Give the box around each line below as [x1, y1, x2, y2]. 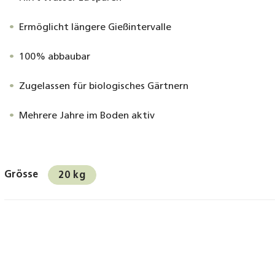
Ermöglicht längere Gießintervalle [19, 23, 172, 33]
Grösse [4, 170, 39, 180]
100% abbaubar [19, 52, 91, 62]
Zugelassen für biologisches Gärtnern [19, 82, 189, 91]
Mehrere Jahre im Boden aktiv [19, 111, 155, 121]
